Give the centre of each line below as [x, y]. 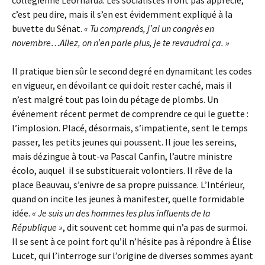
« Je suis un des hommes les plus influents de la [121, 213]
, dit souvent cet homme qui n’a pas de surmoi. [155, 227]
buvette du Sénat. [48, 28]
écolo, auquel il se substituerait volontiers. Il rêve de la [122, 170]
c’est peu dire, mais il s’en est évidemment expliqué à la [122, 14]
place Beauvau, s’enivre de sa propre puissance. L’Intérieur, [128, 185]
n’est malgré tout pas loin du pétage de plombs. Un [115, 99]
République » [37, 227]
